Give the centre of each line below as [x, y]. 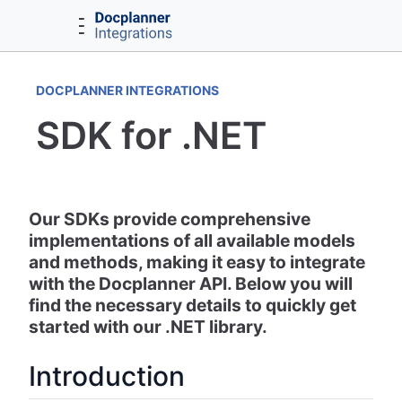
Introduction [107, 376]
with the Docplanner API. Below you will [191, 283]
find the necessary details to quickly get [192, 305]
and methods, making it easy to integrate [197, 262]
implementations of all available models [192, 240]
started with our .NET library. [148, 326]
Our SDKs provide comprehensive [170, 218]
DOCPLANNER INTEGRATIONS [127, 90]
